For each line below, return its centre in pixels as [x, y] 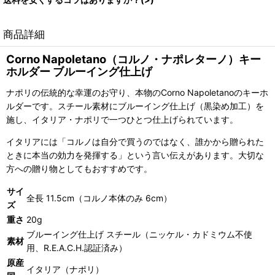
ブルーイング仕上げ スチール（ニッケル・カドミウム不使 [139, 234]
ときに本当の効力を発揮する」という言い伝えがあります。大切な [135, 155]
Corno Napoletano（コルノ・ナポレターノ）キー [134, 59]
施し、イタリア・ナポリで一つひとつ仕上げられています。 [122, 119]
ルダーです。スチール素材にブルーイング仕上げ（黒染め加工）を [135, 106]
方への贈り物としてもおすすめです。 [79, 168]
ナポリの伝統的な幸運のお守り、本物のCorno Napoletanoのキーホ [137, 92]
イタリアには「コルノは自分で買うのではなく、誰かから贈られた [135, 141]
